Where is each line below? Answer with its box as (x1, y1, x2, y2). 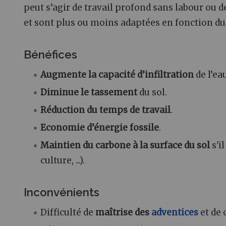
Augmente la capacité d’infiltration (40, 69, 194, 80)
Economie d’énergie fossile (40, 122, 159, 133)
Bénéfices (24, 47, 77, 61)
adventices (151, 206, 199, 218)
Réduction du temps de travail (40, 104, 171, 116)
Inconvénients (24, 186, 99, 199)
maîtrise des (95, 206, 152, 218)
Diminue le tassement (40, 86, 138, 98)
